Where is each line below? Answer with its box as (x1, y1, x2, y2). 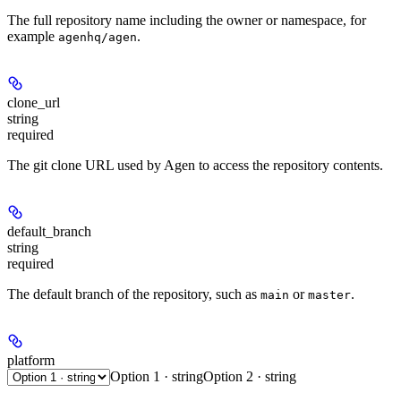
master (308, 288, 351, 303)
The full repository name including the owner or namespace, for (7, 13, 366, 29)
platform (7, 353, 55, 369)
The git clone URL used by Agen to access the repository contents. (7, 158, 383, 174)
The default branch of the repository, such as (7, 286, 260, 303)
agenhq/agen (58, 30, 137, 45)
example (7, 29, 58, 45)
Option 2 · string (203, 369, 296, 385)
